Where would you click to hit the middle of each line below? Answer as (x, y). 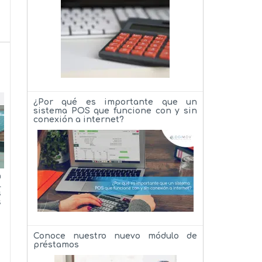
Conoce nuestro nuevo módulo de (115, 236)
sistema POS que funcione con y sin (115, 111)
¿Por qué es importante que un (115, 102)
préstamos (56, 244)
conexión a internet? (79, 119)
